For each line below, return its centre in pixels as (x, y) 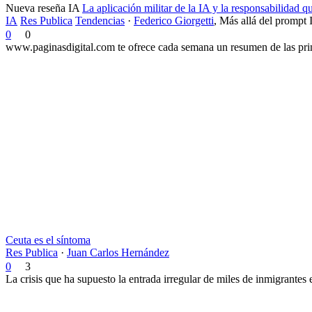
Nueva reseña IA (42, 8)
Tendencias (100, 20)
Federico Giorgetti (174, 20)
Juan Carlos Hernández (118, 252)
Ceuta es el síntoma (48, 240)
